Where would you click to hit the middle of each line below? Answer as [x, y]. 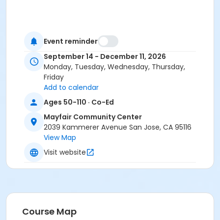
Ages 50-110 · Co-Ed [79, 102]
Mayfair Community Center [93, 117]
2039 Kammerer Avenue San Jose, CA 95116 [118, 127]
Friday [54, 77]
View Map [60, 138]
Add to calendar [71, 88]
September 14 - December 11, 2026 [105, 57]
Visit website [65, 152]
